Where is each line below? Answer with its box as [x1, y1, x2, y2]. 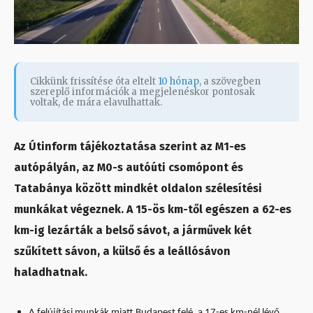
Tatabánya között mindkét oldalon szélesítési [14, 182, 262, 196]
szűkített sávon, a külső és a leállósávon [14, 245, 231, 259]
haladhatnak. [14, 265, 87, 279]
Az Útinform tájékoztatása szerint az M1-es [14, 140, 246, 154]
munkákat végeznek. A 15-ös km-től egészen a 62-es [14, 203, 291, 217]
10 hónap [158, 75, 199, 88]
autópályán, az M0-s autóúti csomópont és [14, 161, 243, 175]
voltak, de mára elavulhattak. [30, 96, 162, 109]
